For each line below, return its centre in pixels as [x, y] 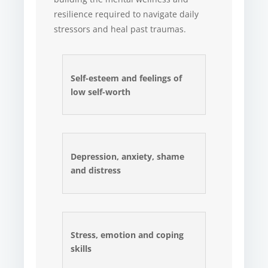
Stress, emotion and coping [127, 235]
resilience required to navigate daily [127, 14]
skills [81, 249]
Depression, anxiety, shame [128, 156]
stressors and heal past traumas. [120, 29]
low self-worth [101, 92]
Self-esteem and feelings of [127, 78]
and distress [96, 170]
